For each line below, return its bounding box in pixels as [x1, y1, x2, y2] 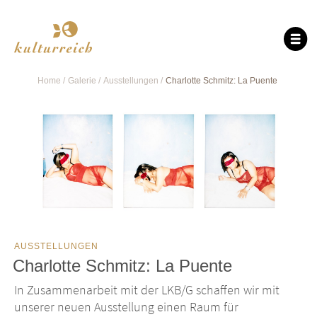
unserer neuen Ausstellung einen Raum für [14, 299, 238, 316]
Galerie [67, 75, 96, 86]
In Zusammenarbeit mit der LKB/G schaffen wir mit [14, 282, 279, 299]
